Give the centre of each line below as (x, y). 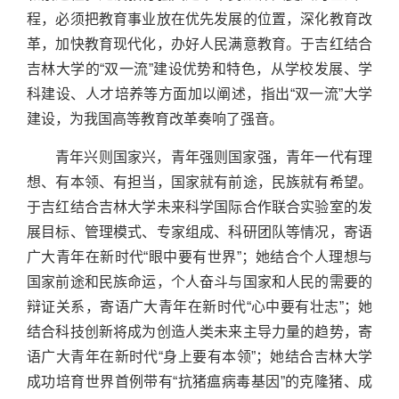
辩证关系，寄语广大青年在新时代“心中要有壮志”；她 (199, 307)
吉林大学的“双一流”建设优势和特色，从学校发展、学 (199, 69)
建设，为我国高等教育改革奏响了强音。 (155, 119)
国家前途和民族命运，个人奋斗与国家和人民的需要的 (199, 282)
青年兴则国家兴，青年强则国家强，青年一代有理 (214, 158)
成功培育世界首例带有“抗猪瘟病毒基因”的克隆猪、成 (199, 382)
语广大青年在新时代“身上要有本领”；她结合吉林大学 (199, 357)
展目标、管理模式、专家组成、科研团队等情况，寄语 (199, 232)
